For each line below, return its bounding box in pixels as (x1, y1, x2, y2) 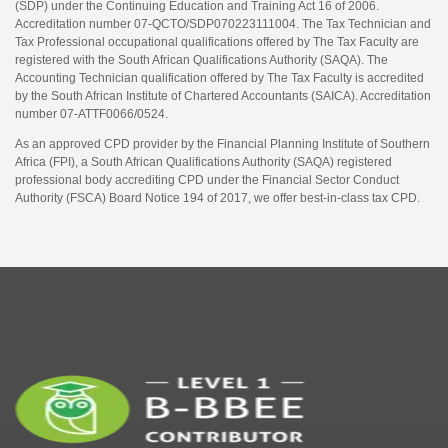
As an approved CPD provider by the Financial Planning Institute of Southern (15, 137, 430, 151)
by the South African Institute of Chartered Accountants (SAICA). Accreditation (15, 89, 431, 103)
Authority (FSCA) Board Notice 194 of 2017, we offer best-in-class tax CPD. (15, 191, 420, 205)
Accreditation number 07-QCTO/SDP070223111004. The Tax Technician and (15, 17, 431, 31)
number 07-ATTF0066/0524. (15, 107, 168, 121)
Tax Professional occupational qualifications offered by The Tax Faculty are (15, 35, 419, 49)
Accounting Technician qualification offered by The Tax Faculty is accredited (15, 71, 424, 85)
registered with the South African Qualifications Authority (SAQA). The (15, 53, 388, 67)
